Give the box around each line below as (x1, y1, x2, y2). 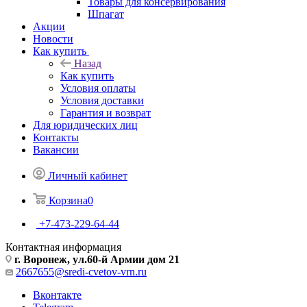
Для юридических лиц (33, 119, 138, 131)
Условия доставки (60, 94, 144, 106)
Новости (33, 32, 73, 45)
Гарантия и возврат (60, 106, 151, 119)
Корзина (49, 194, 88, 206)
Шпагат (88, 8, 124, 20)
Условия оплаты (60, 82, 136, 94)
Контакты (33, 131, 79, 143)
